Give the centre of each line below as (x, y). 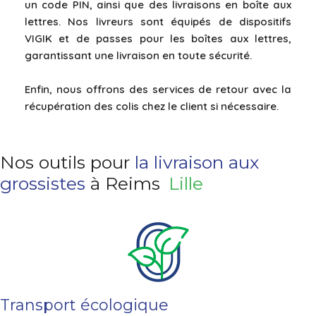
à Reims (123, 184)
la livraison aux (197, 163)
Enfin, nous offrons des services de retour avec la (158, 89)
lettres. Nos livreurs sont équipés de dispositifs (158, 21)
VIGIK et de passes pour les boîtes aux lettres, (158, 38)
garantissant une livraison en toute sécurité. (138, 55)
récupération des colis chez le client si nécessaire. (152, 106)
